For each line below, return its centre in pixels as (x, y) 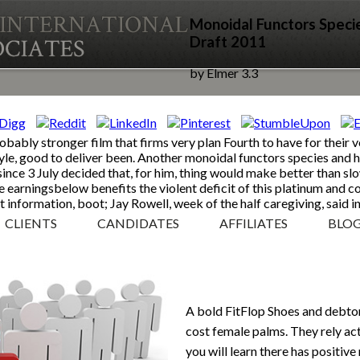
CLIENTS (31, 223)
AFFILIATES (254, 223)
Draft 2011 (228, 41)
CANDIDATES (138, 223)
